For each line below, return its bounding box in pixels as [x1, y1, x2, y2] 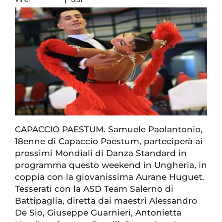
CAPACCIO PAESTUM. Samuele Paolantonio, [15, 124, 203, 135]
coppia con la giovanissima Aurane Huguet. [15, 172, 204, 182]
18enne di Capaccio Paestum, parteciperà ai [15, 136, 203, 147]
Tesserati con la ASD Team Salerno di [15, 184, 173, 194]
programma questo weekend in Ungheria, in [15, 160, 207, 170]
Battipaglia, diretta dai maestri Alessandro [15, 196, 197, 206]
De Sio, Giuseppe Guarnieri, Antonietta [15, 208, 181, 218]
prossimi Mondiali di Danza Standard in [15, 148, 187, 159]
